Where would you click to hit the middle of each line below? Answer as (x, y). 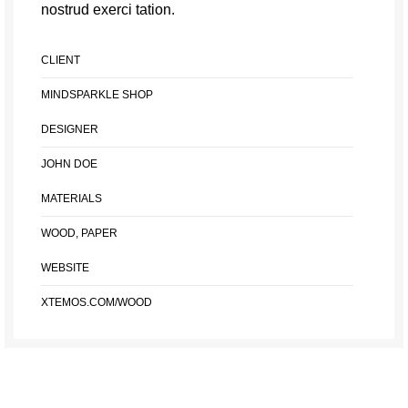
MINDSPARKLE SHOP (97, 95)
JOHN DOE (69, 164)
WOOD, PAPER (79, 234)
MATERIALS (71, 199)
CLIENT (61, 61)
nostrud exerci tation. (108, 10)
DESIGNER (70, 130)
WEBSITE (65, 268)
